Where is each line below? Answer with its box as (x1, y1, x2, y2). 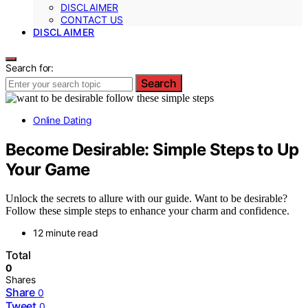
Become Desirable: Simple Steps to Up (5, 139, 299, 159)
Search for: (5, 61, 54, 74)
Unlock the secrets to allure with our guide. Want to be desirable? (5, 192, 287, 205)
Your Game (5, 159, 90, 179)
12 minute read (33, 227, 98, 239)
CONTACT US (60, 13, 123, 25)
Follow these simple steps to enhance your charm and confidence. (5, 205, 289, 217)
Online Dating (33, 113, 92, 126)
